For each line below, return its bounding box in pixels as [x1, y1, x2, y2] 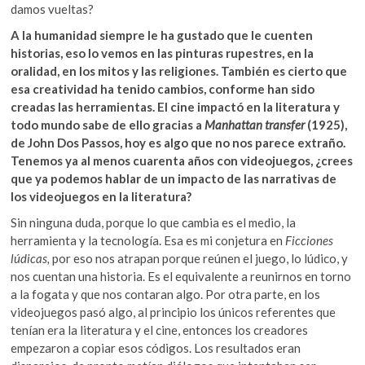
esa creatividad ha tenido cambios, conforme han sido [11, 81, 315, 96]
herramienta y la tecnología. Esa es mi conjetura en [11, 232, 286, 248]
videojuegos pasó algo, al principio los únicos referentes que [11, 304, 336, 319]
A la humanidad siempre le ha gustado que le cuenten [11, 27, 314, 42]
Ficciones [285, 232, 334, 248]
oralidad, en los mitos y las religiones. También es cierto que [11, 63, 348, 78]
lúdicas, [11, 250, 53, 266]
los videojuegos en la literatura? [11, 188, 192, 204]
